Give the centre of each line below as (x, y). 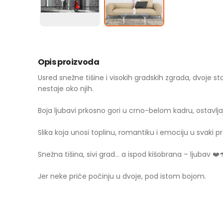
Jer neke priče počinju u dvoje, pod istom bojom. (122, 176)
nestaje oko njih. (66, 88)
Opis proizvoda (69, 62)
